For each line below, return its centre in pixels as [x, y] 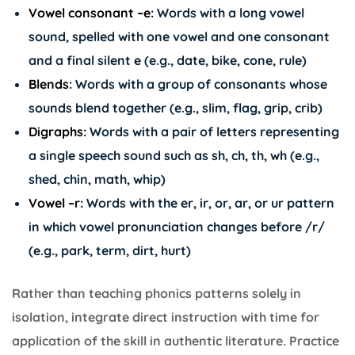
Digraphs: [57, 131]
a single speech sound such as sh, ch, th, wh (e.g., [174, 155]
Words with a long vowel [229, 12]
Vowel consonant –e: [91, 12]
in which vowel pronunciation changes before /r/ [176, 226]
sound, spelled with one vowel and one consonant [179, 36]
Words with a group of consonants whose [199, 84]
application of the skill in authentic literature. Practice [176, 340]
